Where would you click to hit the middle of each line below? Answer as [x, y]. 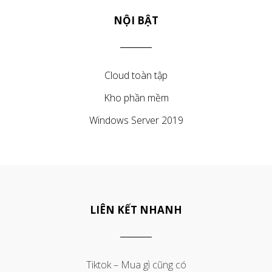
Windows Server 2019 [136, 120]
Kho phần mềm [136, 97]
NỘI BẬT [136, 20]
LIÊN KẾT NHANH [136, 209]
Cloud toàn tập [136, 75]
